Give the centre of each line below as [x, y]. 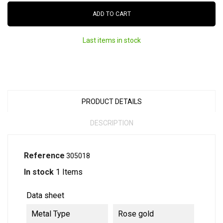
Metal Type [51, 214]
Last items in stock [111, 40]
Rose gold [136, 214]
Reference [44, 156]
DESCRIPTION [111, 123]
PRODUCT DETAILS [111, 102]
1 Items [69, 172]
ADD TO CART [111, 14]
